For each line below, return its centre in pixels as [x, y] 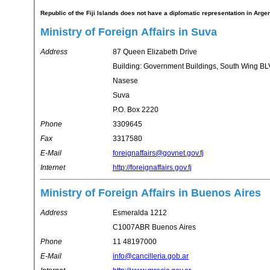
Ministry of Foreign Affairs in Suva [129, 32]
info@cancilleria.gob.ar [151, 256]
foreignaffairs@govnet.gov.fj [158, 153]
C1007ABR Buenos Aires [154, 228]
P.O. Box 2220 [136, 110]
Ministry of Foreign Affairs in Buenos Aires [151, 193]
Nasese [125, 81]
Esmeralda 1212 [140, 213]
